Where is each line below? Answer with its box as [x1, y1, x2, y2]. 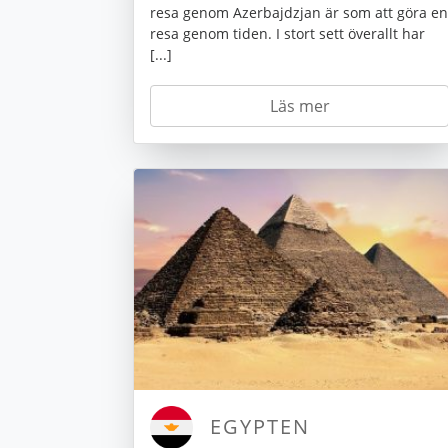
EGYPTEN [210, 413, 310, 441]
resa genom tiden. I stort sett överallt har [150, 24, 425, 44]
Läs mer [269, 95, 330, 118]
